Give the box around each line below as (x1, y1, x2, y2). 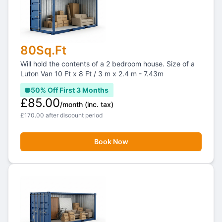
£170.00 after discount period (20, 111, 103, 119)
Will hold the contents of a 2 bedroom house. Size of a (20, 59, 195, 68)
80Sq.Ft (20, 43, 66, 57)
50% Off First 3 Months (31, 86, 109, 94)
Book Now (94, 137, 128, 146)
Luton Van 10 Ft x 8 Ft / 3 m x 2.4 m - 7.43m (20, 69, 164, 78)
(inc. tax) (85, 100, 113, 109)
